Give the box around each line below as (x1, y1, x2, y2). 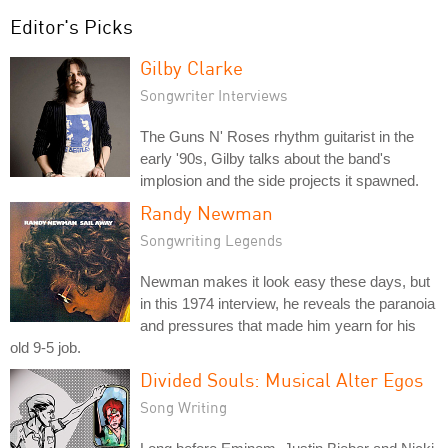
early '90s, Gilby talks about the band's (140, 149, 391, 167)
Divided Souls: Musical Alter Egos (140, 367, 423, 391)
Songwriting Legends (140, 230, 283, 249)
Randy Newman (140, 200, 273, 224)
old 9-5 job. (10, 338, 81, 356)
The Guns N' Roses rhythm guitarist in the (140, 127, 414, 145)
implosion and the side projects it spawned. (140, 171, 419, 189)
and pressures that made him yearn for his (140, 316, 416, 334)
